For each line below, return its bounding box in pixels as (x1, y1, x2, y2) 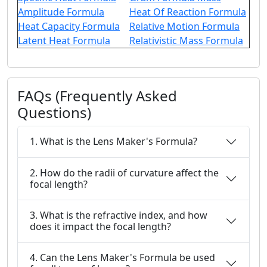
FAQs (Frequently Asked (17, 85, 177, 105)
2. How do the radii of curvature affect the (30, 166, 219, 179)
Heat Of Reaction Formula (129, 5, 246, 18)
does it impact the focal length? (30, 219, 171, 233)
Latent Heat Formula (18, 33, 110, 47)
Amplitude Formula (18, 5, 104, 18)
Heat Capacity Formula (18, 19, 120, 33)
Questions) (17, 102, 91, 122)
